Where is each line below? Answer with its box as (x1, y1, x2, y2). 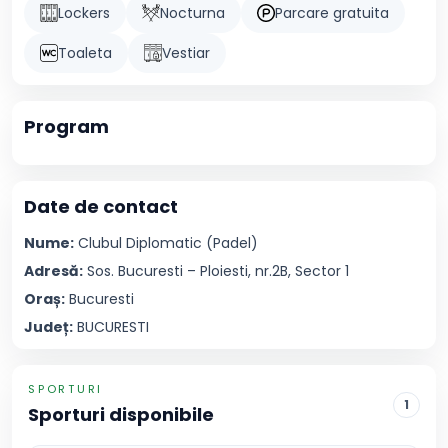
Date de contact (24, 194, 178, 219)
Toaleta (58, 43, 112, 63)
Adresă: (24, 261, 83, 281)
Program (24, 114, 109, 139)
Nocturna (160, 3, 225, 23)
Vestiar (162, 43, 210, 63)
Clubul (78, 233, 122, 253)
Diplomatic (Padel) (126, 233, 258, 253)
